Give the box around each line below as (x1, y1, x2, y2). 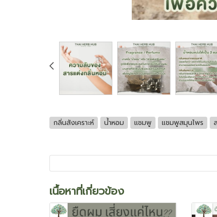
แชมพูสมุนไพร (162, 117, 203, 128)
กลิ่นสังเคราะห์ (53, 117, 94, 128)
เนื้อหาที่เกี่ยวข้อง (49, 183, 124, 199)
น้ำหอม (104, 117, 124, 128)
